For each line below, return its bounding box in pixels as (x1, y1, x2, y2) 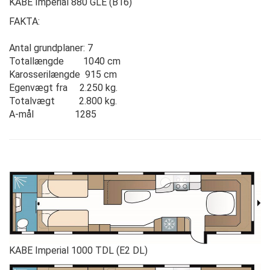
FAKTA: (9, 15, 40, 27)
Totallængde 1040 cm (9, 55, 121, 67)
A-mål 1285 (9, 108, 96, 120)
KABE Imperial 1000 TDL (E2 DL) (9, 245, 148, 257)
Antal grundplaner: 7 (9, 42, 93, 54)
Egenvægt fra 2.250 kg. (9, 81, 118, 93)
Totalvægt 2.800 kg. (9, 95, 117, 107)
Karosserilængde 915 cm (9, 68, 117, 80)
